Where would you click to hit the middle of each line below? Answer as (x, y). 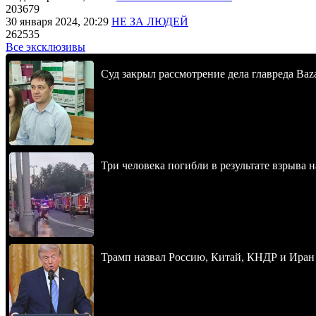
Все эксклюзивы (45, 47)
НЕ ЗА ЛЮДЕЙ (150, 22)
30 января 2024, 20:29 (59, 22)
